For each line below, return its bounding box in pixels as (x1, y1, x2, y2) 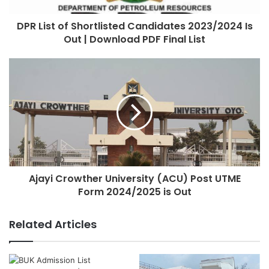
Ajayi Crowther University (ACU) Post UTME (28, 171, 241, 186)
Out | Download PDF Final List (64, 32, 205, 46)
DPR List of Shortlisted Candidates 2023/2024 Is (16, 19, 253, 33)
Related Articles (9, 216, 97, 232)
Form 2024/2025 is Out (77, 184, 192, 199)
